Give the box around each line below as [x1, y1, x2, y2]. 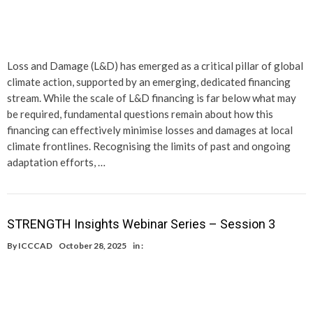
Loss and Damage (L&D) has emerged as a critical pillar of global [7, 59, 303, 72]
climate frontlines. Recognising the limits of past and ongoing [7, 139, 291, 152]
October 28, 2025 [59, 240, 126, 251]
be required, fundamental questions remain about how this [7, 107, 273, 120]
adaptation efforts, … [7, 155, 105, 168]
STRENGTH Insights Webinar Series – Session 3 [7, 216, 275, 231]
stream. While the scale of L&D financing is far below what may [7, 91, 296, 104]
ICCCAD [18, 240, 52, 251]
